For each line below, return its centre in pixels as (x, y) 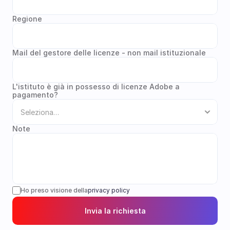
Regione (27, 19)
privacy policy (109, 190)
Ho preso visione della (54, 190)
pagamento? (35, 95)
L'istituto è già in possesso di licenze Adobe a (96, 87)
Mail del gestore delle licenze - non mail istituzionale (109, 53)
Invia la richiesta (115, 210)
